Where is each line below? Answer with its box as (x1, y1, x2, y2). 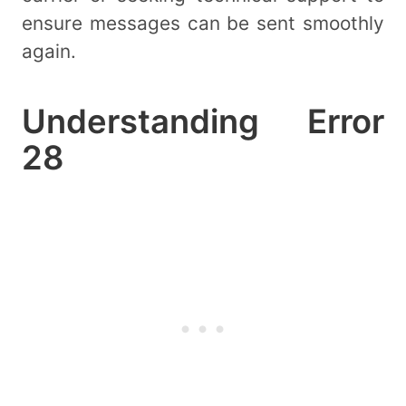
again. (22, 40, 76, 63)
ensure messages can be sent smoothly (22, 12, 384, 35)
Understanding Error (22, 101, 384, 141)
